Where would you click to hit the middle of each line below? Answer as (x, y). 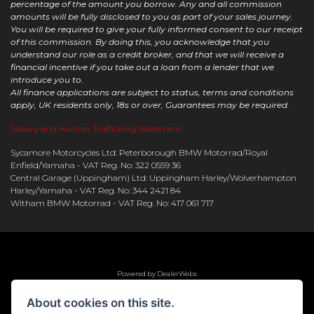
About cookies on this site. (101, 302)
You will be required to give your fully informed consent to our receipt (157, 29)
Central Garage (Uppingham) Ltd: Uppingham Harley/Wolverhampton (153, 178)
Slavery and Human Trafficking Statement (96, 129)
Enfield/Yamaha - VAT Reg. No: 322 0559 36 (96, 165)
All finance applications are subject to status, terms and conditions (152, 93)
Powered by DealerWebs (157, 274)
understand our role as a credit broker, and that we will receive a (147, 55)
